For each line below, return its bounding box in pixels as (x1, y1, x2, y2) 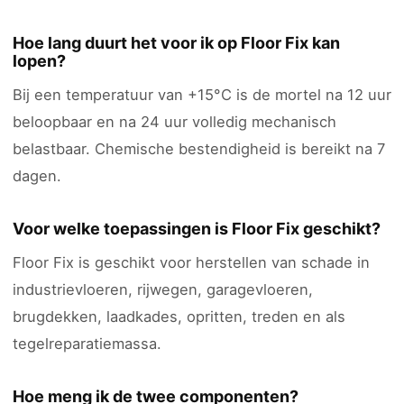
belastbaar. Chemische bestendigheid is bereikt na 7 (13, 140, 385, 158)
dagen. (13, 167, 61, 185)
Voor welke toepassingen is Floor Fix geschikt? (13, 219, 381, 238)
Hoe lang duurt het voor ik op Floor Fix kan (13, 33, 340, 52)
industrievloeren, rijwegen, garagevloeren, (13, 280, 313, 298)
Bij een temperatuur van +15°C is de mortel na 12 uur (13, 86, 391, 104)
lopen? (13, 51, 66, 70)
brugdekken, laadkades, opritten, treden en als (13, 308, 345, 326)
